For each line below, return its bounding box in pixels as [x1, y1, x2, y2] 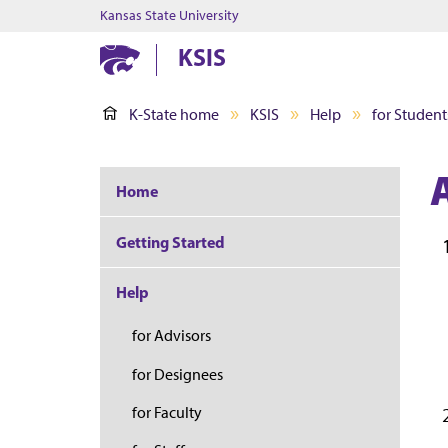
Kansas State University [100, 7, 239, 24]
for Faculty [132, 403, 202, 423]
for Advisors [132, 326, 211, 346]
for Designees [132, 364, 223, 384]
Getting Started [116, 231, 225, 252]
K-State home [129, 105, 219, 124]
